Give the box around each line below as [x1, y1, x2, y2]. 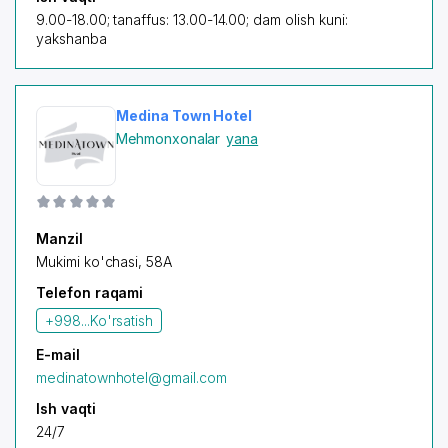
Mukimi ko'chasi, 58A [36, 253, 172, 270]
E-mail [36, 346, 80, 363]
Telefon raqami [36, 284, 144, 301]
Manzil [36, 230, 83, 247]
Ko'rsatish [89, 312, 154, 329]
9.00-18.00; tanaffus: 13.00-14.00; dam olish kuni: [36, 11, 348, 28]
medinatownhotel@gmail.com [36, 369, 227, 386]
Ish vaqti [36, 400, 96, 417]
